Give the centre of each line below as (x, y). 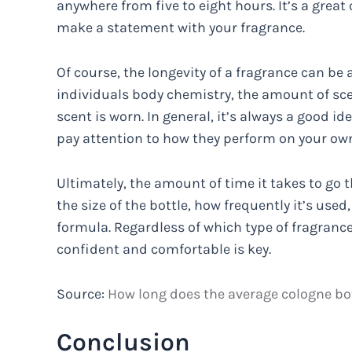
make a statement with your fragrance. (181, 28)
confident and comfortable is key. (164, 249)
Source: (82, 293)
